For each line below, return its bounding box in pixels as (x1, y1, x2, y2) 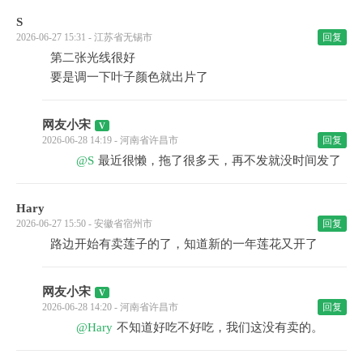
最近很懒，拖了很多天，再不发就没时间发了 (98, 154, 341, 168)
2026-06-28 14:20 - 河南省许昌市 (42, 301, 178, 314)
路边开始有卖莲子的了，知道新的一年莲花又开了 (50, 237, 318, 251)
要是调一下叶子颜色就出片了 (50, 70, 208, 84)
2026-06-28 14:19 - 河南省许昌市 (42, 135, 178, 147)
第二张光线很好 (50, 51, 135, 65)
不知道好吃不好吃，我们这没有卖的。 (117, 321, 323, 335)
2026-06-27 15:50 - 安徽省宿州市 (16, 218, 152, 230)
